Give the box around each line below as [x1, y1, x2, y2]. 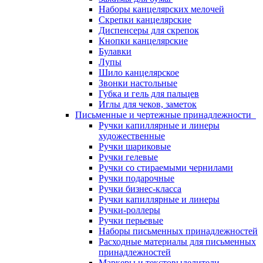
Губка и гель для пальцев [99, 89, 199, 99]
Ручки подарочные [99, 173, 174, 183]
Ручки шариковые [99, 141, 171, 151]
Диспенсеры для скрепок [99, 25, 199, 35]
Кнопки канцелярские [99, 36, 188, 46]
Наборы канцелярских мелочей [99, 4, 224, 14]
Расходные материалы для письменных [99, 237, 256, 247]
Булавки [99, 46, 131, 56]
